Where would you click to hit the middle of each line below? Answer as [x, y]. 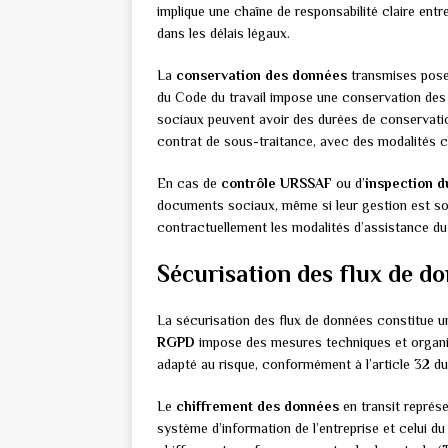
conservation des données [261, 75]
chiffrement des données [257, 406]
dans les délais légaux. [223, 33]
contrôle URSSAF [276, 183]
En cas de [189, 183]
